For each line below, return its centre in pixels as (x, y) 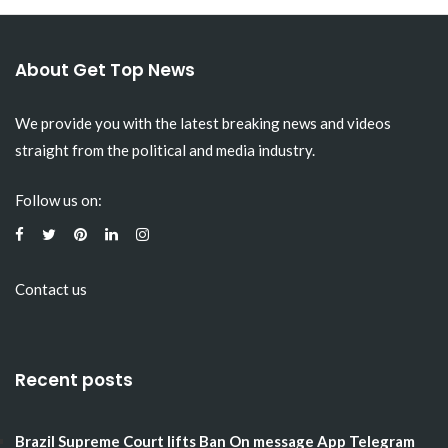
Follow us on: (58, 199)
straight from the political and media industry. (165, 150)
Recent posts (74, 380)
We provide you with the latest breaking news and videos (203, 123)
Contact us (51, 288)
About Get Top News (105, 70)
